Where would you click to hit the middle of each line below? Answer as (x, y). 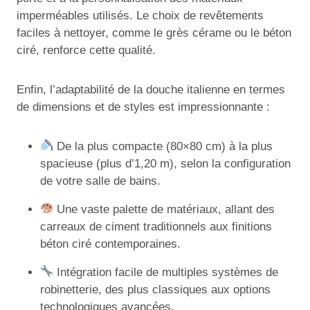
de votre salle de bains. (100, 181)
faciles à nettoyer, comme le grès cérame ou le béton (154, 33)
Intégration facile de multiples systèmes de (166, 272)
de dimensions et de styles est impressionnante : (143, 107)
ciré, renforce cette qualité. (86, 50)
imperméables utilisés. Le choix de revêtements (140, 15)
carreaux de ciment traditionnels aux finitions (156, 226)
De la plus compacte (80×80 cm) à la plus (163, 146)
